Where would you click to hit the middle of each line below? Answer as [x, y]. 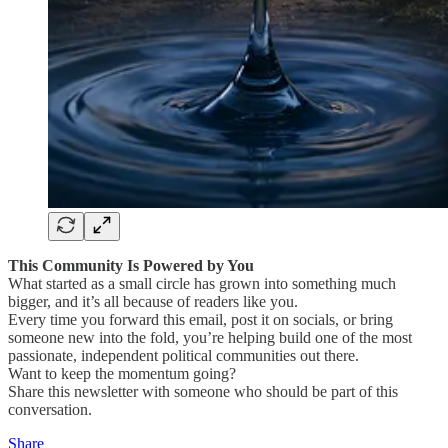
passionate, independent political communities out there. [183, 355]
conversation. [50, 409]
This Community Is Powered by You [131, 265]
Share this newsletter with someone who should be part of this [203, 391]
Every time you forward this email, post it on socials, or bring [200, 319]
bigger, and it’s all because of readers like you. [153, 301]
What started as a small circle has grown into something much [202, 283]
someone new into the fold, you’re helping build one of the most [210, 337]
